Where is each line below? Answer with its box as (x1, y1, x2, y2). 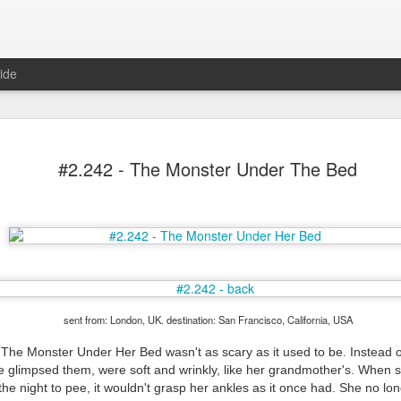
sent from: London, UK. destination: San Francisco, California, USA (63, 312, 353, 327)
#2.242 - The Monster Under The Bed (58, 156, 357, 182)
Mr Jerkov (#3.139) (97, 299, 206, 320)
